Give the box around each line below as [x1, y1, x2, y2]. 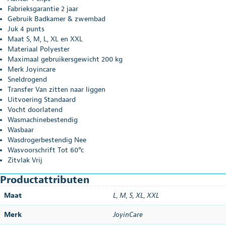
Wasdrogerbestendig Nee [8, 135, 86, 144]
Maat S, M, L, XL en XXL [8, 34, 83, 43]
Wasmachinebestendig [8, 115, 78, 124]
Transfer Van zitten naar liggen [8, 85, 105, 94]
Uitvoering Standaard [8, 95, 76, 104]
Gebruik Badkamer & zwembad [8, 14, 105, 23]
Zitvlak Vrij [8, 155, 42, 164]
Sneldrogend [8, 75, 47, 84]
